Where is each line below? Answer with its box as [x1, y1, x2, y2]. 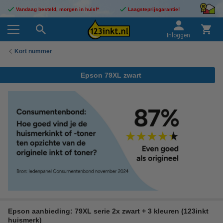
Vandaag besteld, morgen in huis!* [16, 6, 99, 12]
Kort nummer [14, 47, 52, 55]
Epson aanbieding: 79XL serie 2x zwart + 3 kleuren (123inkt [8, 207, 209, 215]
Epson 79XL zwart [80, 71, 141, 79]
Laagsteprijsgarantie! [127, 6, 180, 12]
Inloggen [167, 32, 190, 39]
